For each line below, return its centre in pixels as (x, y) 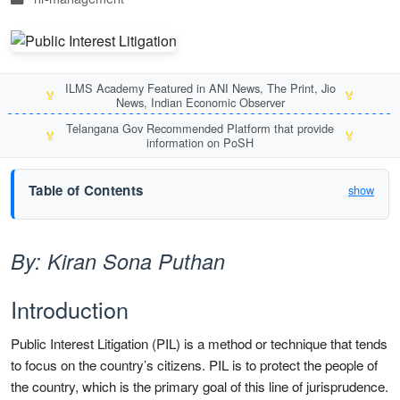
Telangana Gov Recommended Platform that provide (200, 128)
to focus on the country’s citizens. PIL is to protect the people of (194, 365)
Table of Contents (86, 190)
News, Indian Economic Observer (200, 102)
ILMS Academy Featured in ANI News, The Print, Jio (200, 87)
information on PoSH (200, 142)
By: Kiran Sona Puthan (118, 262)
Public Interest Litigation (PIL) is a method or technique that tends (199, 344)
